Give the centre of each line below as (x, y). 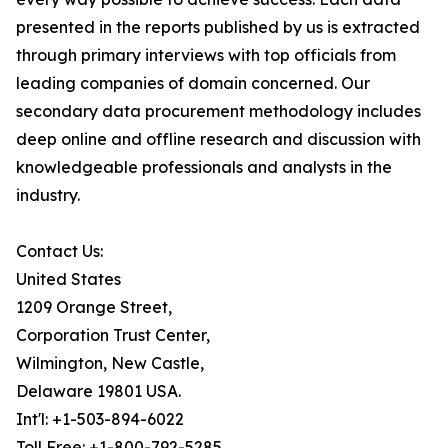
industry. (48, 195)
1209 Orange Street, (94, 307)
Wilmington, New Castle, (110, 363)
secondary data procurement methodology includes (218, 111)
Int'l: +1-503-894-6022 (100, 419)
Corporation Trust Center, (113, 335)
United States (68, 279)
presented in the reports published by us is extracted (218, 27)
